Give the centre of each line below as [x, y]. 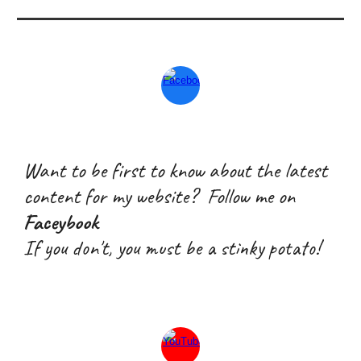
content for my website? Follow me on [160, 196]
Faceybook [61, 222]
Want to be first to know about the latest [176, 170]
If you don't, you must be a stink [140, 247]
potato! [292, 247]
